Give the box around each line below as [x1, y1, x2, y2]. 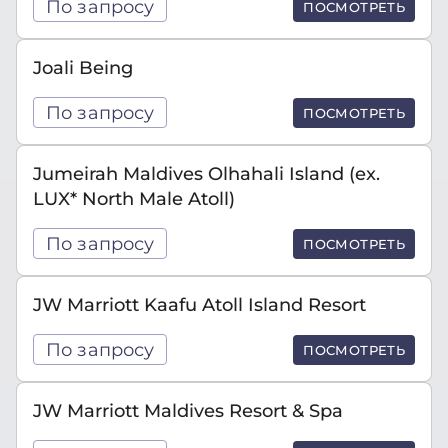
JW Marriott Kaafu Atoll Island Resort [33, 294, 366, 315]
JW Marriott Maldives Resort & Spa [33, 400, 343, 421]
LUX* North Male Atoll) [33, 188, 235, 209]
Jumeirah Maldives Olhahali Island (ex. [33, 163, 380, 184]
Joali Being [33, 57, 133, 78]
